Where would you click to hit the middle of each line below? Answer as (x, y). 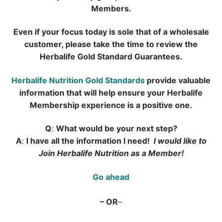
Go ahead (111, 177)
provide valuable (178, 80)
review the (177, 44)
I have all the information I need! (90, 141)
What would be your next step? (116, 129)
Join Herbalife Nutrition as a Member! (111, 153)
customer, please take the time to (90, 44)
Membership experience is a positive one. (111, 105)
